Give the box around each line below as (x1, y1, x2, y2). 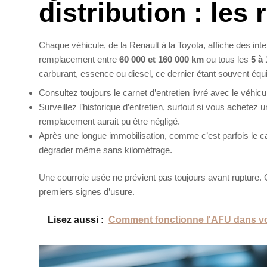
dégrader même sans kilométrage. (39, 144, 172, 155)
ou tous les (204, 54, 251, 64)
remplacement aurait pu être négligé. (39, 116, 180, 126)
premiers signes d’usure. (39, 187, 135, 197)
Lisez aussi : (48, 214, 104, 225)
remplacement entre (39, 54, 119, 64)
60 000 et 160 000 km (119, 54, 204, 64)
